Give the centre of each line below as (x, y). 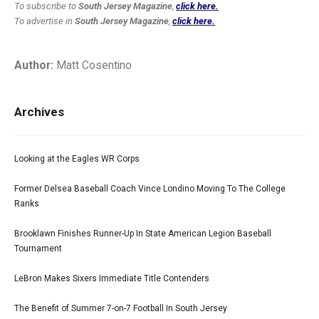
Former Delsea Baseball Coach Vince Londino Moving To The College (150, 188)
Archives (39, 111)
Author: (34, 65)
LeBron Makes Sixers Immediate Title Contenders (112, 278)
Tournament (38, 248)
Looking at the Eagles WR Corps (77, 158)
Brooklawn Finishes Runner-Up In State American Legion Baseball (143, 233)
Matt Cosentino (93, 65)
